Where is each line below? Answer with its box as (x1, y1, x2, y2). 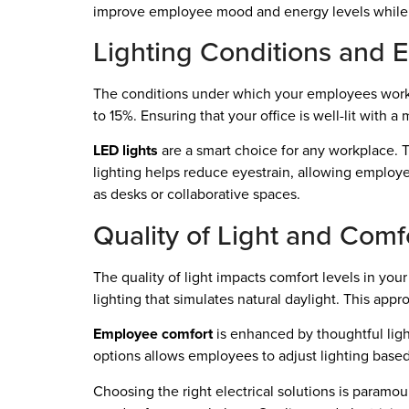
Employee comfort (93, 323, 213, 345)
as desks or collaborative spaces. (93, 184, 300, 205)
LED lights (93, 140, 158, 162)
